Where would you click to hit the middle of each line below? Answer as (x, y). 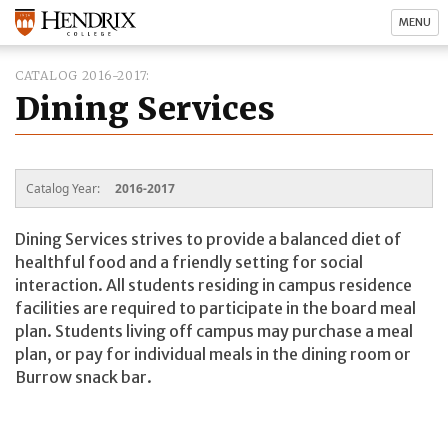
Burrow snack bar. (83, 376)
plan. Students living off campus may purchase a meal (214, 330)
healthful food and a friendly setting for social (189, 261)
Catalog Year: (64, 188)
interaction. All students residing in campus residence (213, 284)
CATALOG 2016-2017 (81, 75)
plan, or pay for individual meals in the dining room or (213, 353)
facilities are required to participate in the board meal (215, 307)
